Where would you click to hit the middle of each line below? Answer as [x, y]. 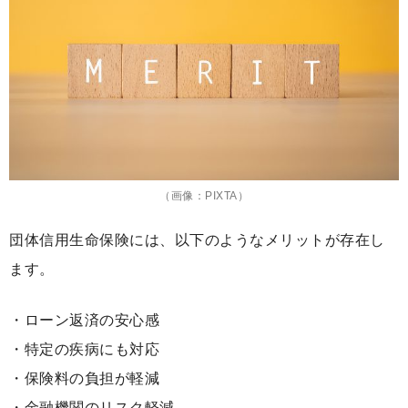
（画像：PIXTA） [204, 195]
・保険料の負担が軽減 [84, 378]
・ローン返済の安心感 [84, 320]
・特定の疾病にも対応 [84, 349]
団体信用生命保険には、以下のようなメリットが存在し [197, 240]
